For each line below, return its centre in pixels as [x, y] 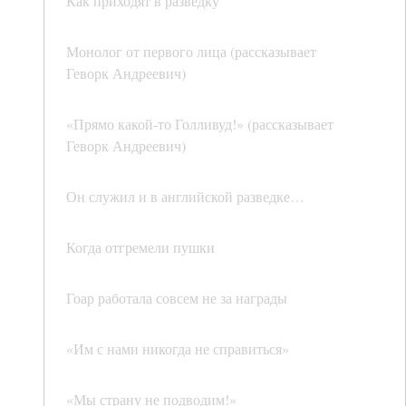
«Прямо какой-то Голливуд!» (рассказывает [200, 124]
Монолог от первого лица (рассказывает [191, 52]
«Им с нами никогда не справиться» [178, 349]
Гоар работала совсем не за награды [177, 298]
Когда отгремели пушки [140, 247]
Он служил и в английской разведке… [185, 197]
